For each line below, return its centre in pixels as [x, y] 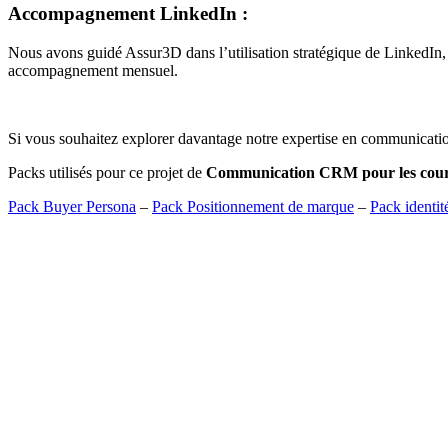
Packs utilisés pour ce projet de [107, 172]
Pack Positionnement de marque [253, 206]
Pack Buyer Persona [72, 206]
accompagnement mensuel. [93, 70]
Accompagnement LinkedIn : [128, 14]
